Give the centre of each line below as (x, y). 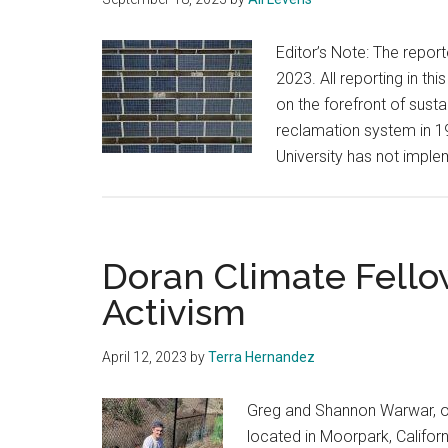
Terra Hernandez (261, 357)
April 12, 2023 (144, 357)
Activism (174, 312)
